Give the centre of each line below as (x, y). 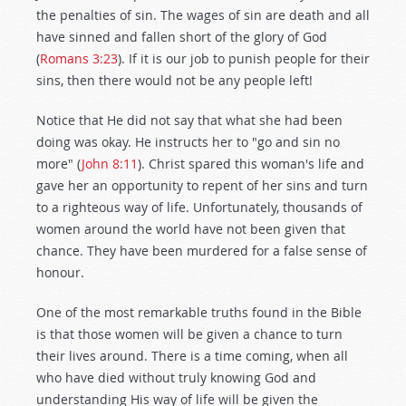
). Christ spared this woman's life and (251, 164)
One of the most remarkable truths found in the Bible (199, 312)
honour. (60, 272)
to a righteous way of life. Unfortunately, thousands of (199, 207)
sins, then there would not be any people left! (174, 80)
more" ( (59, 164)
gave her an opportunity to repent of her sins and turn (202, 185)
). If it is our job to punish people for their (244, 58)
